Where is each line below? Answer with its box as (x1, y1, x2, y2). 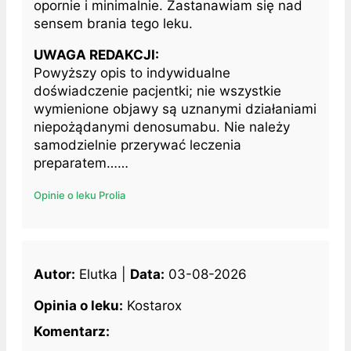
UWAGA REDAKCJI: (34, 46, 159, 63)
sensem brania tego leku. (34, 15, 193, 31)
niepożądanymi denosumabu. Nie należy (34, 118, 290, 135)
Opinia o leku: (34, 297, 123, 313)
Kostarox (123, 297, 182, 313)
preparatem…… (34, 154, 128, 171)
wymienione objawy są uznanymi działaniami (34, 100, 317, 117)
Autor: (34, 266, 75, 282)
